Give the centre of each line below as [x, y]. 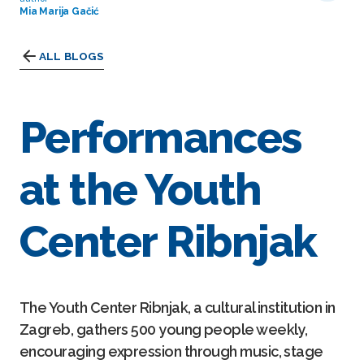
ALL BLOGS [71, 56]
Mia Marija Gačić [60, 12]
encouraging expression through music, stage [171, 351]
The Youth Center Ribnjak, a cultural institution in [178, 308]
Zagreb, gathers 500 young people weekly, [164, 329]
